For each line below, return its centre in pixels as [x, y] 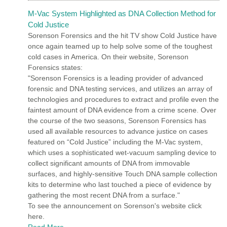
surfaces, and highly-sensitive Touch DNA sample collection [123, 174]
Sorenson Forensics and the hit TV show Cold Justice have [122, 35]
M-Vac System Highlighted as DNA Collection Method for [122, 13]
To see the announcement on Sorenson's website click [115, 205]
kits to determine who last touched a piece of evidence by [120, 184]
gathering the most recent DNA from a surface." [104, 195]
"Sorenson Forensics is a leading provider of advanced [116, 78]
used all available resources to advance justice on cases [118, 131]
